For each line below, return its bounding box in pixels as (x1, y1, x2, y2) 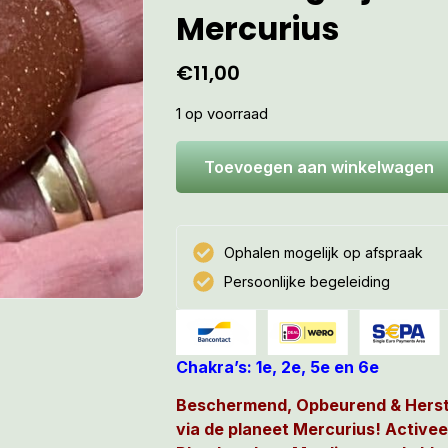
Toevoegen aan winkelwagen (204, 156, 434, 177)
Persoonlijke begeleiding (224, 272, 391, 290)
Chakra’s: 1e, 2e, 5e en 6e (176, 356, 379, 377)
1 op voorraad (176, 105, 268, 124)
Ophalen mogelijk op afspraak (224, 243, 424, 261)
